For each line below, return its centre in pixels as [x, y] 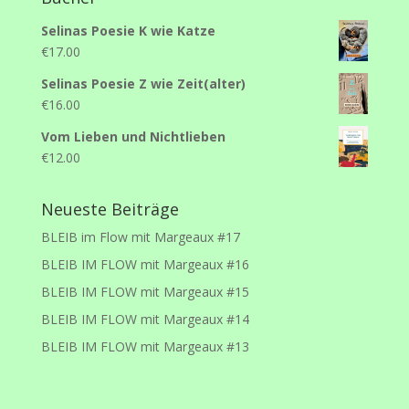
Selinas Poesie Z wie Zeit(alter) [143, 84]
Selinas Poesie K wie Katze [128, 31]
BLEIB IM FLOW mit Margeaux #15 [145, 292]
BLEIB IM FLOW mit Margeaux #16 [145, 264]
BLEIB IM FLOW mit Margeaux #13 [145, 346]
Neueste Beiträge [110, 209]
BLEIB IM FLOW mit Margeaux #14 [145, 319]
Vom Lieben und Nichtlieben [133, 136]
